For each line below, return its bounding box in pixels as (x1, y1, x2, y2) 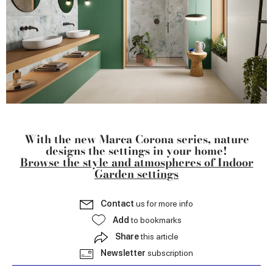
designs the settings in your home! (46, 143, 227, 160)
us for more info (136, 199, 193, 209)
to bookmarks (130, 215, 182, 225)
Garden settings (94, 166, 179, 183)
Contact (101, 199, 136, 209)
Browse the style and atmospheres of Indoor (19, 154, 253, 171)
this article (141, 232, 179, 242)
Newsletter (101, 248, 147, 258)
